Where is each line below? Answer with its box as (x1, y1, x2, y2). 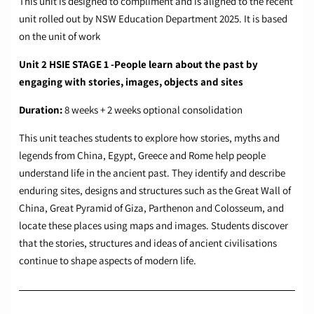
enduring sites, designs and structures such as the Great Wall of (19, 184, 291, 198)
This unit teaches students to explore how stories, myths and (19, 131, 280, 145)
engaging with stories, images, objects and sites (19, 75, 243, 89)
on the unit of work (19, 29, 100, 43)
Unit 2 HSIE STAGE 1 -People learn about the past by (19, 57, 258, 71)
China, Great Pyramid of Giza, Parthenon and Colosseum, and (19, 201, 284, 215)
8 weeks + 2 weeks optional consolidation (64, 103, 243, 117)
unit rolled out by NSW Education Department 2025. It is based (19, 12, 287, 26)
